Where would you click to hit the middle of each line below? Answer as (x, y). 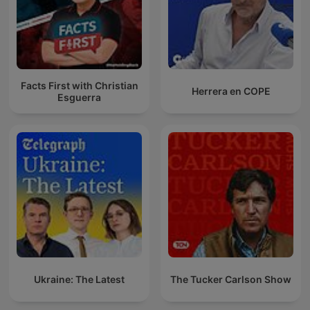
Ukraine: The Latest (79, 280)
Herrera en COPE (231, 91)
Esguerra (79, 97)
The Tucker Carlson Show (231, 280)
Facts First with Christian (79, 85)
